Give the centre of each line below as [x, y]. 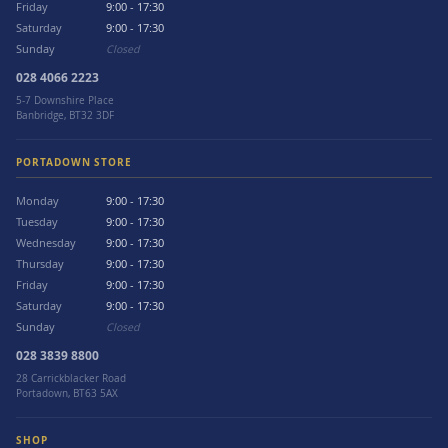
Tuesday [37, 222]
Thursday [40, 264]
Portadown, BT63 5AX [67, 393]
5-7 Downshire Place [65, 100]
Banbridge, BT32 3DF [65, 115]
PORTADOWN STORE [74, 162]
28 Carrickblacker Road [71, 378]
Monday [37, 201]
